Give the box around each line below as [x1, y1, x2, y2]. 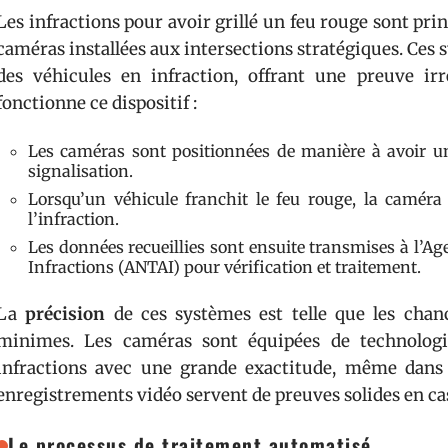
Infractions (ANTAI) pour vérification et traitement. [28, 257, 421, 277]
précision [25, 303, 106, 325]
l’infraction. [28, 209, 119, 229]
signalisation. [28, 161, 133, 181]
